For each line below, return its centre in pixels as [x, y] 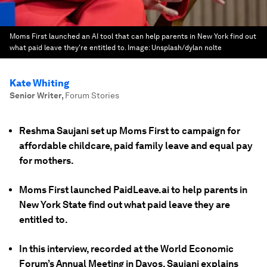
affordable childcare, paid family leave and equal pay [136, 146]
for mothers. [46, 161]
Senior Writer [35, 95]
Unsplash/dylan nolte [187, 48]
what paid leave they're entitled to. [68, 48]
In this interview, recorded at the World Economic [126, 249]
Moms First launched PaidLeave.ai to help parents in [133, 190]
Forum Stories [92, 95]
